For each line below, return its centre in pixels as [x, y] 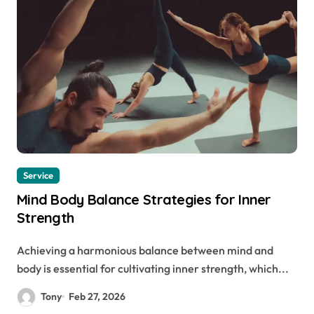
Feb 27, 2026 [97, 296]
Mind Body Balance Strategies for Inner [144, 199]
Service [38, 175]
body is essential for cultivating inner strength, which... [153, 268]
